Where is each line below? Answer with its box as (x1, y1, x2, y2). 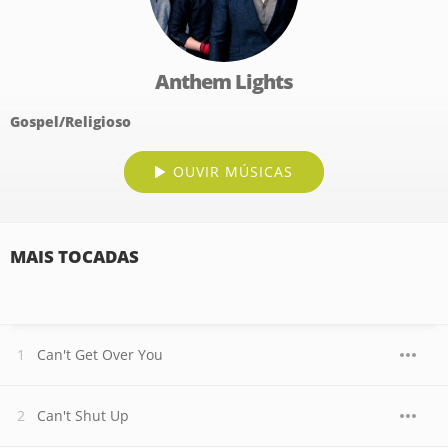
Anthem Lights (155, 68, 293, 95)
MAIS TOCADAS (10, 245, 139, 268)
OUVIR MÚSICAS (173, 162, 293, 181)
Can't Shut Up (37, 406, 129, 425)
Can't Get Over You (37, 345, 163, 364)
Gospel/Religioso (10, 112, 131, 131)
